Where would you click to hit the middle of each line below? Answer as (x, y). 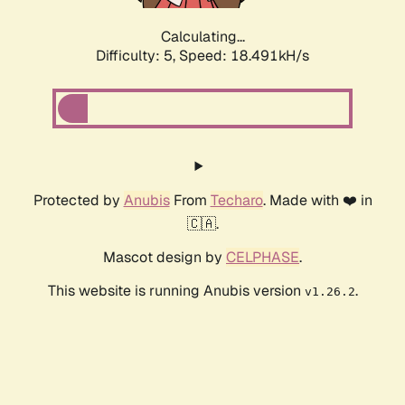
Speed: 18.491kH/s (244, 56)
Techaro (236, 201)
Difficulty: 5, (137, 56)
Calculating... (202, 37)
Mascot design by (165, 258)
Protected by (78, 201)
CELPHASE (263, 258)
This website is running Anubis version (176, 291)
